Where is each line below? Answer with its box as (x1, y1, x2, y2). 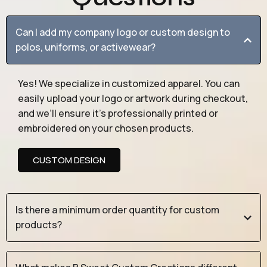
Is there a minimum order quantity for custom (15, 203, 219, 217)
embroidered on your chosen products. (18, 122, 194, 135)
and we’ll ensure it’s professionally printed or (18, 107, 218, 120)
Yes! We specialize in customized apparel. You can (18, 77, 240, 91)
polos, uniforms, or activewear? (15, 41, 156, 54)
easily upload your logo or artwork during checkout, (18, 92, 248, 105)
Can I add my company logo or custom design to (15, 26, 230, 39)
